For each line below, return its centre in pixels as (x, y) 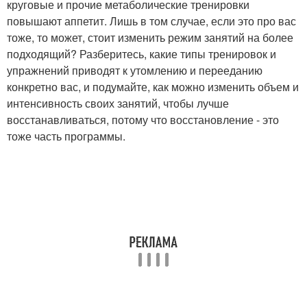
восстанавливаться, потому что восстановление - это (143, 120)
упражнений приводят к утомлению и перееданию (135, 70)
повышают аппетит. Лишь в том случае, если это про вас (151, 21)
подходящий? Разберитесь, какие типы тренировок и (142, 54)
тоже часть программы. (66, 136)
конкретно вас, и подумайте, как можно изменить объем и (153, 87)
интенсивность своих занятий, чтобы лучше (118, 103)
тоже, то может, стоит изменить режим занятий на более (150, 37)
